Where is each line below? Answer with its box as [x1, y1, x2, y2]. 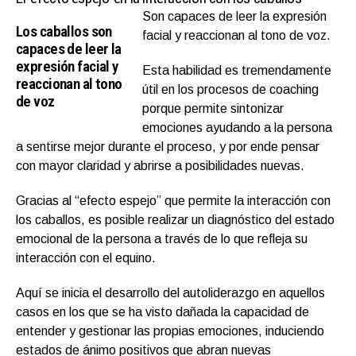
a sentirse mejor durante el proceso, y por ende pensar [16, 140, 319, 154]
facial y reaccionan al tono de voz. [142, 29, 331, 43]
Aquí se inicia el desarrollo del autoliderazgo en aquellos [16, 286, 325, 300]
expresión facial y [16, 57, 118, 76]
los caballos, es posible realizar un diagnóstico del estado [16, 213, 335, 227]
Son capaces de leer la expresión [142, 10, 327, 24]
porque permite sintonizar [142, 102, 284, 116]
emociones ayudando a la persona [142, 121, 333, 135]
